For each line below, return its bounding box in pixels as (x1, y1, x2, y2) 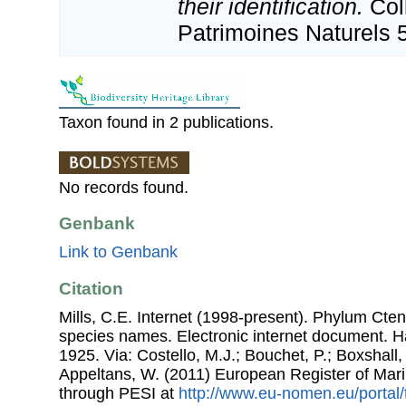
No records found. (59, 178, 188, 197)
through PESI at (59, 383, 179, 402)
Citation (59, 278, 123, 298)
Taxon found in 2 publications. (59, 112, 274, 131)
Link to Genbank (59, 243, 178, 262)
